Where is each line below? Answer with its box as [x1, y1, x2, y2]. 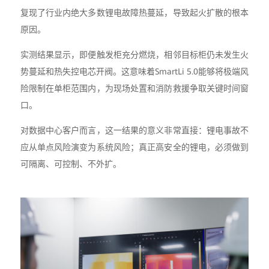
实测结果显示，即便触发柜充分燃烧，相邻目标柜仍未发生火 [20, 49, 249, 59]
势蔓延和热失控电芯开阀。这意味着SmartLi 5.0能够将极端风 [20, 66, 249, 76]
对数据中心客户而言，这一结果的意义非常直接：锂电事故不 [20, 125, 249, 135]
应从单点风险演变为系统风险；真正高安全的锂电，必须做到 [20, 142, 249, 152]
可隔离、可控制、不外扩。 [20, 159, 121, 169]
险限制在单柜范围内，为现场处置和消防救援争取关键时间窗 [20, 83, 249, 93]
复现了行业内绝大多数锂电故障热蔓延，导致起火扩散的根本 [20, 7, 249, 17]
